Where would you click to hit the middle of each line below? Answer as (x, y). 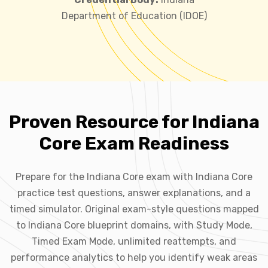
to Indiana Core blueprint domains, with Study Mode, (134, 225)
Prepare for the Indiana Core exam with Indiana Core (134, 176)
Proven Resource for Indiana (134, 122)
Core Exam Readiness (134, 143)
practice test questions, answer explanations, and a (134, 193)
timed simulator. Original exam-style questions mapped (134, 209)
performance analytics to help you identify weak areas (134, 257)
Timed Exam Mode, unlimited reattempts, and (134, 241)
